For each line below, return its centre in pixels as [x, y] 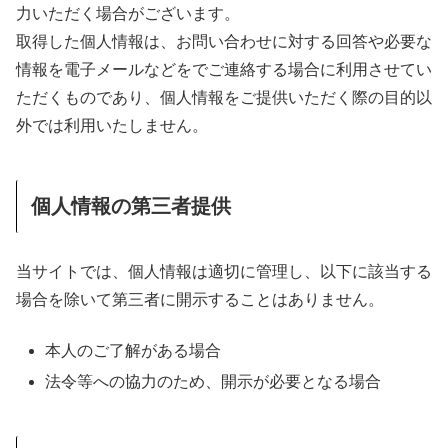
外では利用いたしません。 [112, 125]
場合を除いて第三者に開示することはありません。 [200, 300]
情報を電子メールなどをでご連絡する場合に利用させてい [224, 69]
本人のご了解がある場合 [133, 350]
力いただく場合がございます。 [128, 13]
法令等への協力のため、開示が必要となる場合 [213, 381]
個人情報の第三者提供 [131, 205]
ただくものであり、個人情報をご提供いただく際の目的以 [224, 97]
